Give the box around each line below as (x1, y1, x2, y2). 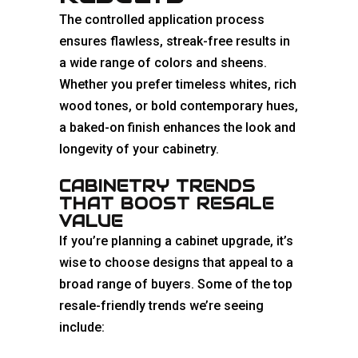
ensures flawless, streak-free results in (59, 34, 290, 50)
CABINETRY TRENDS (59, 176, 256, 197)
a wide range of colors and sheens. (59, 55, 267, 71)
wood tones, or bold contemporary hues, (59, 98, 298, 114)
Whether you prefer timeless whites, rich (59, 77, 296, 93)
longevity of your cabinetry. (59, 141, 219, 157)
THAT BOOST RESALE (59, 193, 274, 215)
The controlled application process (59, 12, 265, 28)
